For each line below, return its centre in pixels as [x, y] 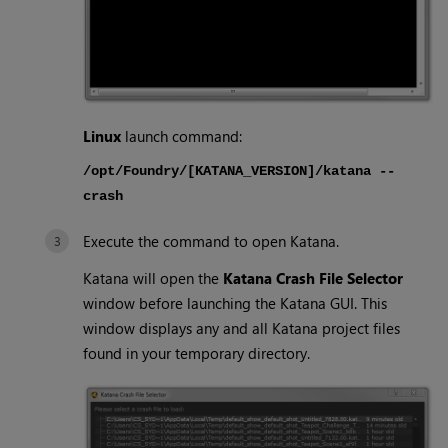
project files [359, 328]
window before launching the [182, 303]
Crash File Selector [338, 278]
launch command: [182, 136]
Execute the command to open [187, 241]
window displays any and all [178, 328]
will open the [176, 278]
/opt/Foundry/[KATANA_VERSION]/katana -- [239, 172]
